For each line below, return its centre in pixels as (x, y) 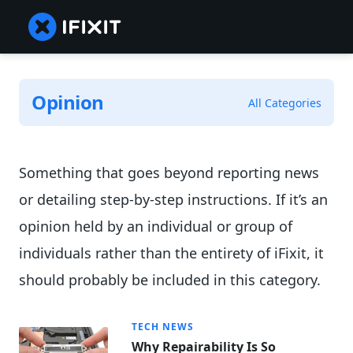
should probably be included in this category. (170, 280)
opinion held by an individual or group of (156, 227)
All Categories (285, 102)
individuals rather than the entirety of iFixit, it (171, 253)
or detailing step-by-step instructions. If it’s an (173, 200)
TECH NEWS (163, 327)
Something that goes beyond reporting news (169, 173)
